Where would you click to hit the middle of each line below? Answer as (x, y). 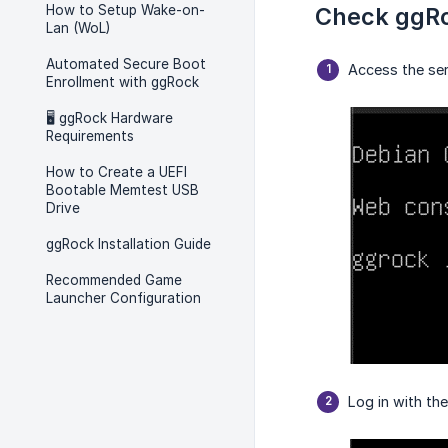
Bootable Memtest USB (122, 190)
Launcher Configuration (123, 298)
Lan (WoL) (78, 28)
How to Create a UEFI (116, 172)
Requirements (90, 136)
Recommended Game (114, 280)
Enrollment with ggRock (122, 82)
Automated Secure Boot (126, 64)
